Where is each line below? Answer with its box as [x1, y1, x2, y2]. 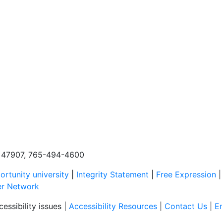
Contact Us [165, 201, 207, 211]
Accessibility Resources [69, 201, 157, 211]
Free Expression [156, 169, 216, 179]
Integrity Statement [76, 169, 149, 179]
